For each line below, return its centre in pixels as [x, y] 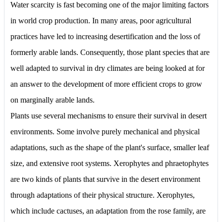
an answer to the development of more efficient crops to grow [106, 84]
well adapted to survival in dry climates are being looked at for [108, 68]
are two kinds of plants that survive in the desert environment [105, 179]
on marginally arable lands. [53, 100]
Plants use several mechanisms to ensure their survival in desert [109, 115]
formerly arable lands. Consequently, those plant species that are [110, 52]
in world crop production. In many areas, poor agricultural [101, 20]
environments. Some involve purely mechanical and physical [105, 131]
